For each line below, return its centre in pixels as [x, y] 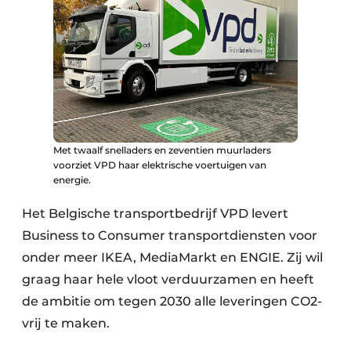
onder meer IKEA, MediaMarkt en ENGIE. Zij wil [172, 257]
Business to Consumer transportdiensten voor [170, 235]
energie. [72, 179]
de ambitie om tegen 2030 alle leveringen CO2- [172, 301]
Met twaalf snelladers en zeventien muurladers [162, 150]
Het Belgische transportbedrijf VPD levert [155, 213]
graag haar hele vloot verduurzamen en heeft [168, 279]
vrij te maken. [66, 323]
